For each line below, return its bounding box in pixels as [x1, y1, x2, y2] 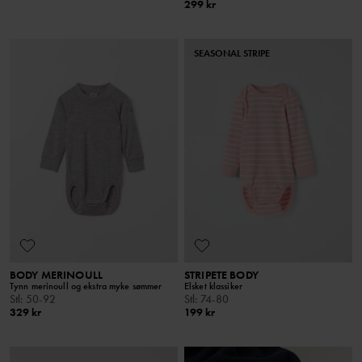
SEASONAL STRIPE [194, 46, 270, 60]
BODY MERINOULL [10, 267, 103, 283]
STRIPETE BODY [184, 267, 259, 283]
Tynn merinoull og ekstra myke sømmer [10, 280, 162, 293]
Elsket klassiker [184, 280, 242, 293]
